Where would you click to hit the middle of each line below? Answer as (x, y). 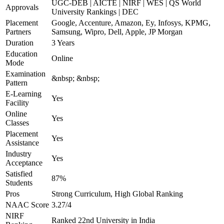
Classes (17, 123)
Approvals (22, 7)
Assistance (22, 143)
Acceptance (24, 163)
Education (21, 54)
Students (19, 183)
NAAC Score (27, 205)
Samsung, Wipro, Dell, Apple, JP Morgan (117, 32)
